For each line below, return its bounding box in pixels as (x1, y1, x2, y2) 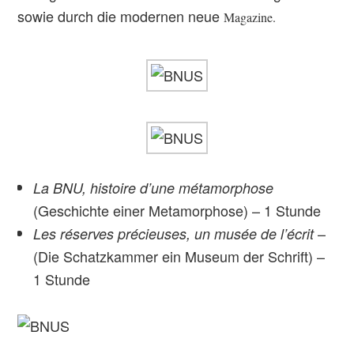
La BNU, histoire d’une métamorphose (33, 178, 274, 198)
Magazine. (224, 9, 277, 25)
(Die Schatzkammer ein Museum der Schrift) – (33, 246, 326, 266)
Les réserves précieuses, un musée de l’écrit (33, 224, 314, 243)
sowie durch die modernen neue (17, 6, 224, 26)
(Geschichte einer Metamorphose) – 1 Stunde (33, 200, 322, 220)
